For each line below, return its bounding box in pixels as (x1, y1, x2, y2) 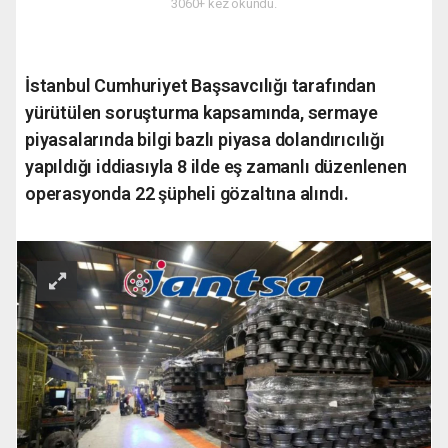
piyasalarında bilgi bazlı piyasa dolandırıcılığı (25, 129, 385, 151)
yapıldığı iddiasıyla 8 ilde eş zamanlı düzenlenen (25, 156, 407, 178)
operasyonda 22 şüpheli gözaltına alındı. (25, 183, 349, 205)
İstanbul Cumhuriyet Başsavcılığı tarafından (25, 75, 376, 97)
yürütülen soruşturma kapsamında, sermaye (25, 102, 378, 124)
